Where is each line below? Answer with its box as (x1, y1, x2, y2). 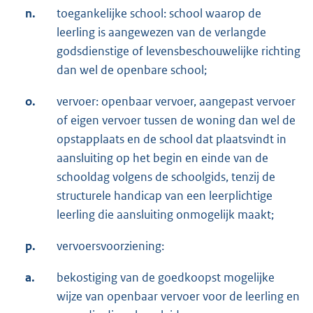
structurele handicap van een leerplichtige (57, 187, 272, 203)
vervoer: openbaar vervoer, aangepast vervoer (57, 93, 296, 109)
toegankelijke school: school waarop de (57, 5, 261, 21)
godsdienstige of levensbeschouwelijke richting (57, 43, 300, 59)
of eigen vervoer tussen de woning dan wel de (57, 112, 296, 128)
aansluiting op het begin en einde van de (57, 150, 268, 166)
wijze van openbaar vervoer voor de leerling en (57, 288, 300, 304)
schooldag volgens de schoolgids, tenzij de (57, 168, 275, 184)
